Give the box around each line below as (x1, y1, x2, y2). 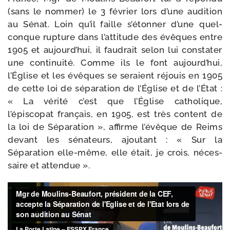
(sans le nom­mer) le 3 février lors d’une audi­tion (8, 6, 222, 17)
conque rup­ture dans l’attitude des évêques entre (8, 32, 222, 43)
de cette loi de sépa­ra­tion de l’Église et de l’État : (8, 83, 222, 94)
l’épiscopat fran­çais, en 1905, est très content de (8, 109, 222, 120)
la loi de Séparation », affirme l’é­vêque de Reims (8, 122, 222, 132)
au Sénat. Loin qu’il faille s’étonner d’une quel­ (8, 19, 222, 30)
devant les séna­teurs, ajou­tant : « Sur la (8, 135, 222, 145)
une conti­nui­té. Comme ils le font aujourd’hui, (8, 57, 222, 68)
